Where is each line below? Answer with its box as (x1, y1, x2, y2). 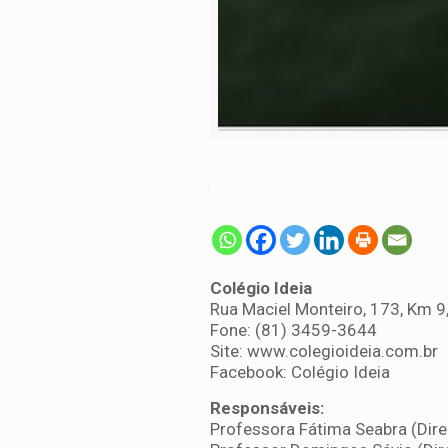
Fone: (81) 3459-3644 (209, 320, 377, 340)
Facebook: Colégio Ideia (209, 362, 394, 382)
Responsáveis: (209, 398, 324, 418)
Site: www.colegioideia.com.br (209, 341, 438, 361)
